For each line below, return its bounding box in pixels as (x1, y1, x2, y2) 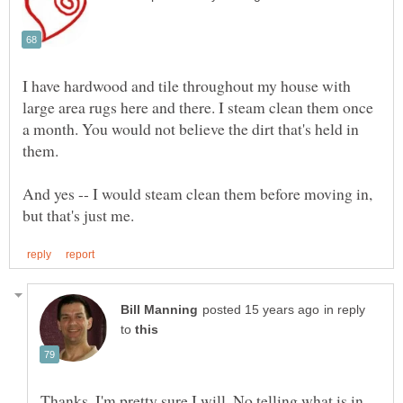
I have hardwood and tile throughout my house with (22, 74, 351, 96)
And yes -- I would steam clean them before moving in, (22, 182, 372, 204)
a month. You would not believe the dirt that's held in (22, 117, 359, 139)
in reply (324, 302, 365, 317)
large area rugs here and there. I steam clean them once (22, 95, 373, 118)
